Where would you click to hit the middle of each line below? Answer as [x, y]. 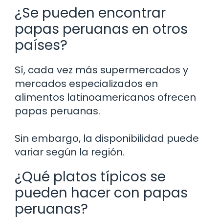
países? [41, 45]
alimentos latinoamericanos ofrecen [105, 97]
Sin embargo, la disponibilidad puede [107, 138]
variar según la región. [70, 152]
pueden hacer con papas [101, 193]
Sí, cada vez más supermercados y [101, 70]
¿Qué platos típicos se [90, 176]
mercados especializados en [86, 83]
